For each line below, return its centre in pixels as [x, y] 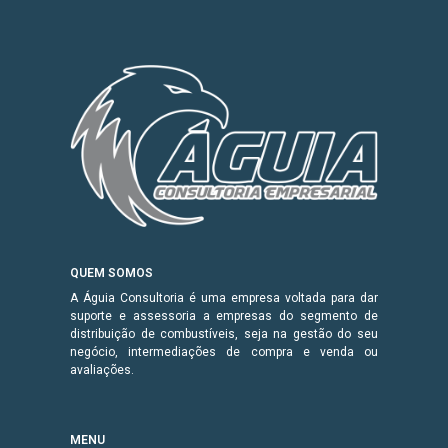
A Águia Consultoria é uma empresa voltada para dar [224, 298]
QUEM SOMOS [111, 273]
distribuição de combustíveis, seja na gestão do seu [224, 334]
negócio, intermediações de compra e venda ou [224, 352]
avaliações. [102, 370]
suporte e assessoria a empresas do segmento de [224, 316]
